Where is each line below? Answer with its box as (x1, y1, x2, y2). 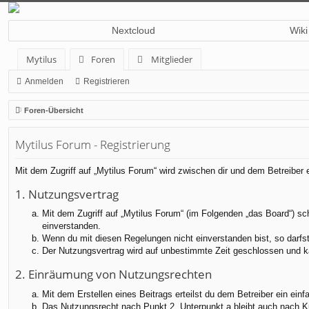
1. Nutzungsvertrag (15, 186, 119, 202)
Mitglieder (151, 53, 192, 66)
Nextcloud (112, 25, 156, 36)
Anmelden (25, 77, 63, 86)
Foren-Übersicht (24, 106, 83, 114)
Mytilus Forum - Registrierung (15, 136, 170, 152)
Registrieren (83, 77, 130, 86)
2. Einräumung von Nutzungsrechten (15, 266, 212, 282)
